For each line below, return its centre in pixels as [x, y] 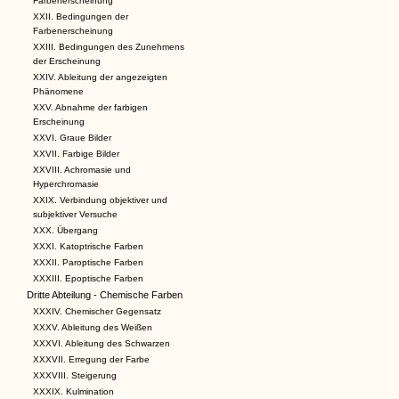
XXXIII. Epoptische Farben [88, 278]
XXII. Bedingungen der [81, 16]
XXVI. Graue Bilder [72, 138]
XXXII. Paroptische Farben [88, 262]
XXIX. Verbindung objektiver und [100, 200]
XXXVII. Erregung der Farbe [91, 359]
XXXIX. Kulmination [73, 391]
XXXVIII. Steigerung [75, 375]
